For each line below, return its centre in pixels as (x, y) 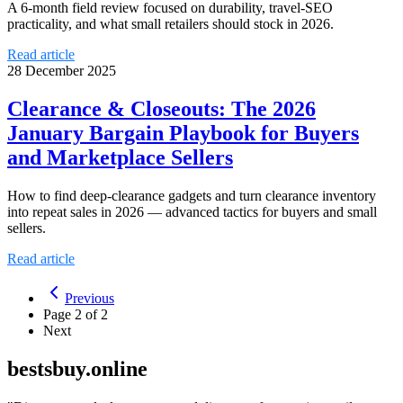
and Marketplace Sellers (120, 158)
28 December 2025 (62, 71)
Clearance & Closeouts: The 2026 (161, 109)
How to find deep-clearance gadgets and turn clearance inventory (192, 196)
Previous (90, 299)
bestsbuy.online (77, 369)
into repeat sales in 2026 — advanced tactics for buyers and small (192, 212)
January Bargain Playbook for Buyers (183, 134)
